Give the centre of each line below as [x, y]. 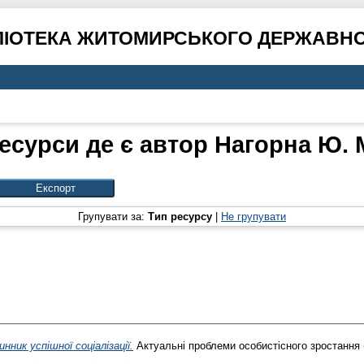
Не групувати [253, 217]
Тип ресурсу [180, 217]
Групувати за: [113, 217]
